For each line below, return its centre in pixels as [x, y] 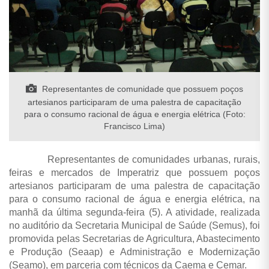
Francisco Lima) [134, 126]
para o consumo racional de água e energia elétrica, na [134, 199]
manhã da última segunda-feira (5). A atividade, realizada [134, 212]
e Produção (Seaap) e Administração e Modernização [134, 252]
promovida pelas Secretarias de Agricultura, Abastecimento [134, 238]
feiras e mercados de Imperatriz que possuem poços [134, 172]
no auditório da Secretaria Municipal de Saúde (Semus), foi [134, 225]
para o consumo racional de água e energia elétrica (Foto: [134, 114]
